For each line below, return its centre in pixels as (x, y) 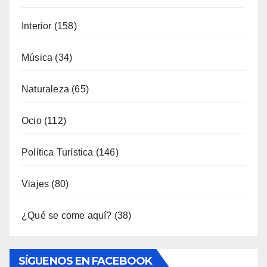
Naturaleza (45, 15)
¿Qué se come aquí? (67, 141)
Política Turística (58, 78)
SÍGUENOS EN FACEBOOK (85, 186)
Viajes (35, 110)
